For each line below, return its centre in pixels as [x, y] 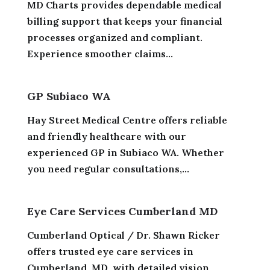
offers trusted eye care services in [110, 251]
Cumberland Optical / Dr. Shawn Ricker [123, 235]
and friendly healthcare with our [106, 136]
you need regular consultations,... [108, 168]
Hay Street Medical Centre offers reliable [127, 120]
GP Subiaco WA [69, 96]
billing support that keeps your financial [124, 21]
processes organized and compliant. [115, 37]
